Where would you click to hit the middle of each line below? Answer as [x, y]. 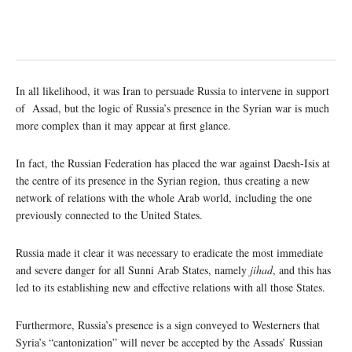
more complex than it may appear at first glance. [123, 125]
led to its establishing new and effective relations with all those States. [170, 287]
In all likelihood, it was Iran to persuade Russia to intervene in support [172, 90]
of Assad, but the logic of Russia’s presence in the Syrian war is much [172, 108]
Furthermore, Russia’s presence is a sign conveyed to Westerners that [168, 324]
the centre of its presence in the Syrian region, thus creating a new [163, 180]
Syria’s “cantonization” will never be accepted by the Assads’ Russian [169, 342]
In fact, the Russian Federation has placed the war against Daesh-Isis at [173, 163]
